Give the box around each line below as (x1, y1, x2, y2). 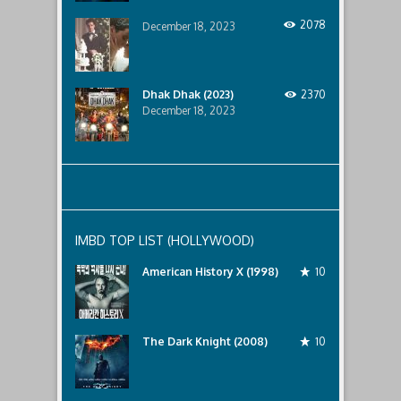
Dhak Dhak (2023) (142, 88, 234, 102)
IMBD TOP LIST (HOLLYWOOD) (75, 233, 254, 249)
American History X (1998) (142, 265, 278, 279)
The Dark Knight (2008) (142, 335, 268, 349)
